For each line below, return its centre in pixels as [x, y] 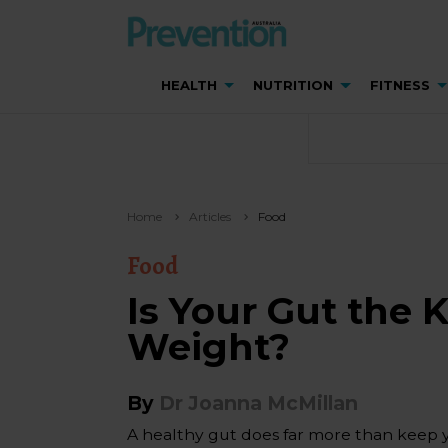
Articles [210, 216]
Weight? [208, 346]
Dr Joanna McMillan [258, 402]
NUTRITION [293, 85]
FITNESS [399, 85]
